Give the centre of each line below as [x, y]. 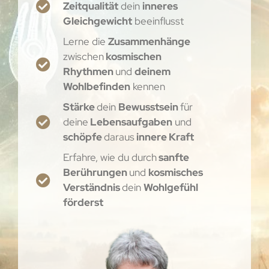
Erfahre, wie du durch [110, 157]
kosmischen [133, 56]
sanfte [173, 157]
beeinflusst [158, 21]
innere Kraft [164, 137]
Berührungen [96, 172]
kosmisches [176, 172]
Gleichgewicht [98, 21]
